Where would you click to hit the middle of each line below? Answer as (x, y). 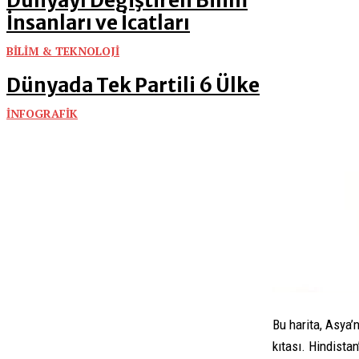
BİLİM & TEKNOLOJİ (63, 51)
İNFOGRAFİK (42, 113)
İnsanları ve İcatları (98, 23)
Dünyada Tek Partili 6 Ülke (133, 85)
